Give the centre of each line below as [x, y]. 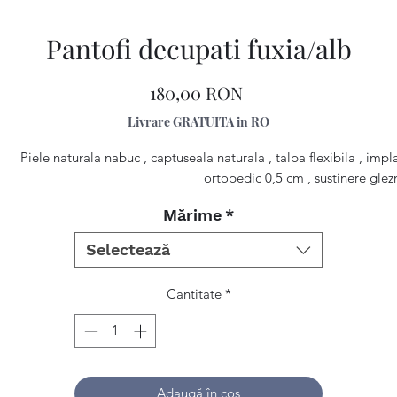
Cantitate [194, 294]
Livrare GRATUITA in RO [198, 122]
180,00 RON [196, 93]
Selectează [128, 249]
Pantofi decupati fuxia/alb [198, 49]
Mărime [192, 215]
